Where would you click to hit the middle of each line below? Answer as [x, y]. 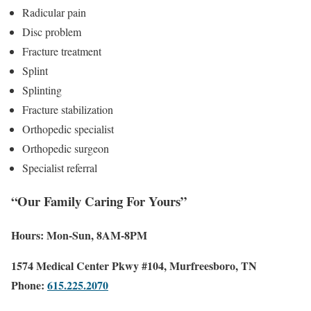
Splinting [42, 90]
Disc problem [52, 31]
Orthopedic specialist [68, 128]
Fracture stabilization [68, 109]
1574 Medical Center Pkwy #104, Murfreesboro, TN [134, 266]
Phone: [29, 285]
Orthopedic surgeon [66, 148]
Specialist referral [60, 167]
